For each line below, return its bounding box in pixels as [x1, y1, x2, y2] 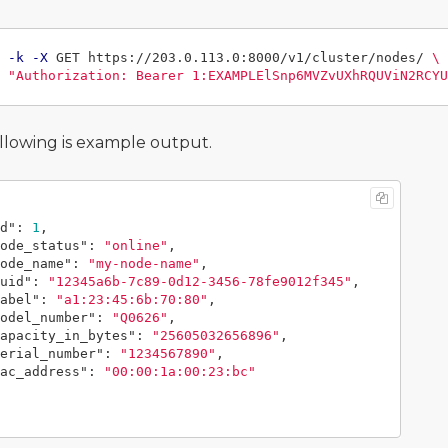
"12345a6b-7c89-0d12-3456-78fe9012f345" [47, 274, 352, 290]
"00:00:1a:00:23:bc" [103, 364, 256, 380]
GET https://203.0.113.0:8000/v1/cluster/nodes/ [47, 50, 432, 66]
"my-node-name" [87, 256, 200, 272]
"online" [103, 238, 168, 254]
